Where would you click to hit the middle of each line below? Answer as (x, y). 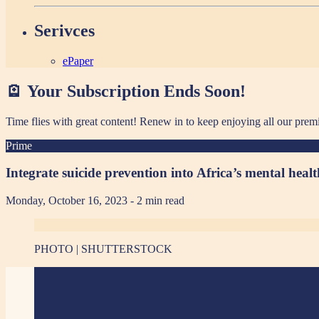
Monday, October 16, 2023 (68, 201)
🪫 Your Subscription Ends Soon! (126, 91)
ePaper (78, 61)
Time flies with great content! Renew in (96, 121)
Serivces (64, 31)
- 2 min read (157, 201)
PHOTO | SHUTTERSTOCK (103, 249)
